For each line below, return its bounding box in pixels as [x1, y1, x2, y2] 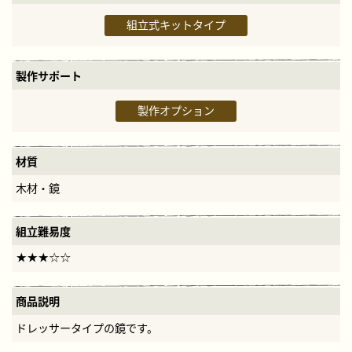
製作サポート [16, 69, 82, 83]
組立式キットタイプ [126, 18, 225, 32]
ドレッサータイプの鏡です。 [16, 321, 158, 335]
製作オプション [137, 104, 214, 118]
